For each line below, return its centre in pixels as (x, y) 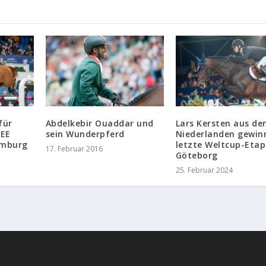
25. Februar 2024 (204, 170)
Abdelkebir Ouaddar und (99, 123)
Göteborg (197, 156)
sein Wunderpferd (85, 134)
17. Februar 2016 (74, 149)
